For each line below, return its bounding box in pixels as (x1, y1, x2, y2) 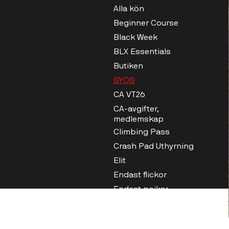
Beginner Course (113, 20, 178, 27)
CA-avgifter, (113, 106, 159, 113)
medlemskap (113, 116, 164, 123)
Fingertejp (113, 215, 153, 222)
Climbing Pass (113, 129, 170, 136)
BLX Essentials (113, 49, 171, 56)
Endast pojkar (113, 186, 168, 193)
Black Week (113, 34, 157, 41)
